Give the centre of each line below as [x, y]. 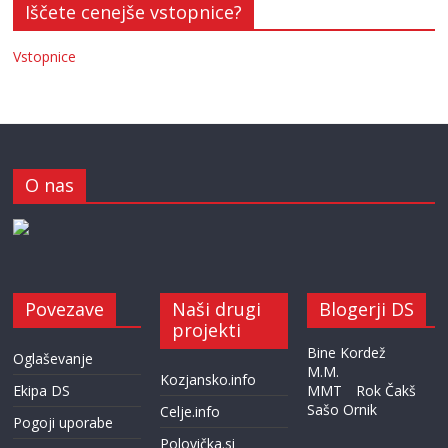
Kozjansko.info [208, 379]
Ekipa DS [42, 390]
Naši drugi [217, 309]
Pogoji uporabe [63, 422]
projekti [207, 330]
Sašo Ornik [341, 409]
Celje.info [190, 411]
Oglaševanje [53, 358]
